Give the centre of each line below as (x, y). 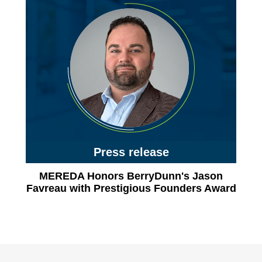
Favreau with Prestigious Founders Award (131, 188)
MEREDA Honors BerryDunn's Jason (131, 176)
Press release (131, 152)
